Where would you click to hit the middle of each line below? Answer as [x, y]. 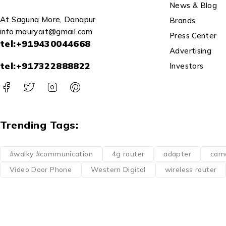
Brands [183, 20]
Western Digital [118, 170]
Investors [187, 66]
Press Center [193, 36]
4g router [128, 154]
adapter [177, 154]
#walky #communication [51, 154]
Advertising [191, 51]
